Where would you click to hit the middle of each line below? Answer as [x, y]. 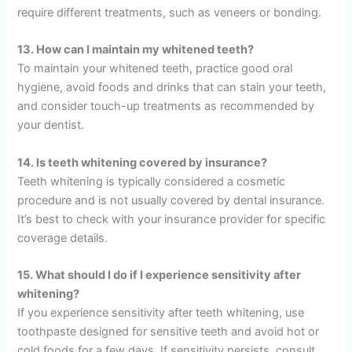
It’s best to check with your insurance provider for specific [172, 219]
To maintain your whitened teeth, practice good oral [155, 69]
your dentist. [51, 125]
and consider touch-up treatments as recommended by [166, 106]
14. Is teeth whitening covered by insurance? [143, 162]
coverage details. [63, 238]
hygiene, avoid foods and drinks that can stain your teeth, [172, 88]
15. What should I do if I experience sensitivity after [159, 275]
